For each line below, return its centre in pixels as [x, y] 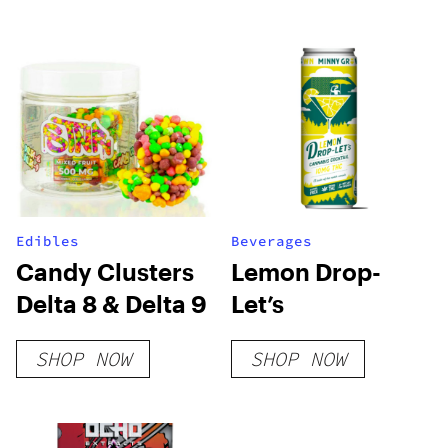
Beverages [272, 241]
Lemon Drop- [306, 271]
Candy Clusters [105, 271]
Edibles [47, 241]
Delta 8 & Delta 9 [111, 303]
